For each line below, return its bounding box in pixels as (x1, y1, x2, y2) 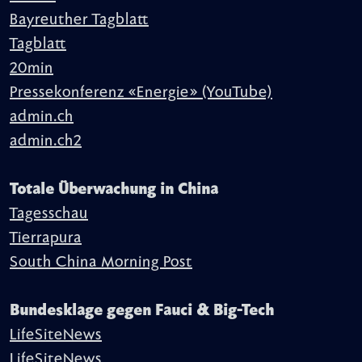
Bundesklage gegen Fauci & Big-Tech (10, 302, 274, 319)
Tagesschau (10, 205, 88, 222)
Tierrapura (10, 229, 82, 246)
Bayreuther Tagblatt (10, 11, 149, 28)
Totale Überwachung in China (10, 181, 218, 198)
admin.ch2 (10, 133, 82, 149)
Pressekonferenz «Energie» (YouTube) (10, 84, 272, 101)
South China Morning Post (10, 254, 192, 271)
